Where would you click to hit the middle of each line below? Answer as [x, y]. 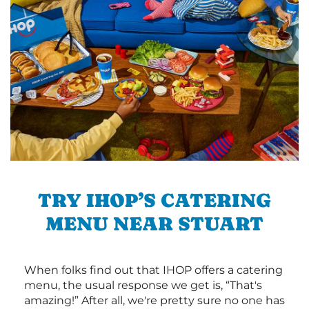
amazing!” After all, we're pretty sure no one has [154, 301]
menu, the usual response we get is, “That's [143, 286]
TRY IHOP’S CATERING [154, 200]
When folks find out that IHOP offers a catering [153, 270]
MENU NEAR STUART [154, 224]
